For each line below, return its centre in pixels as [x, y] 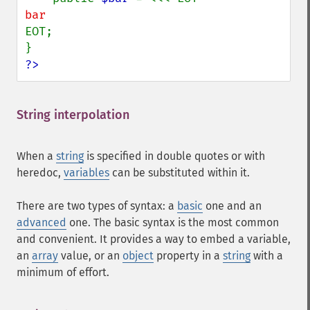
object [138, 256]
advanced [42, 222]
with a [267, 256]
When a [36, 156]
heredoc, [40, 173]
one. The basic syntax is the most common [173, 222]
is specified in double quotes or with [174, 156]
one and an [232, 206]
